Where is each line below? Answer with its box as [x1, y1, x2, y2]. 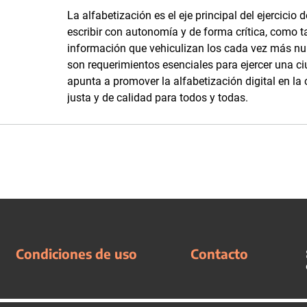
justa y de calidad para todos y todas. [67, 91, 248, 104]
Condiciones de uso [15, 245, 137, 262]
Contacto [191, 245, 249, 262]
